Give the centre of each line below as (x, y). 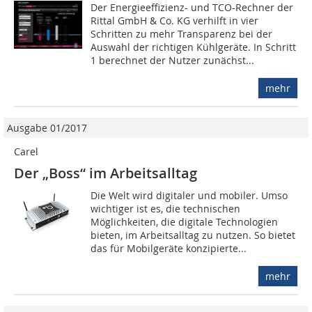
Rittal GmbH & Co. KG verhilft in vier (175, 21)
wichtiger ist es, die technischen (166, 209)
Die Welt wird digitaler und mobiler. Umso (189, 196)
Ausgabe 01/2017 (47, 128)
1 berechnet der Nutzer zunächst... (173, 61)
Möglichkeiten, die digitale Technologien (185, 222)
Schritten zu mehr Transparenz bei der (182, 34)
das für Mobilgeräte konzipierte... (169, 249)
